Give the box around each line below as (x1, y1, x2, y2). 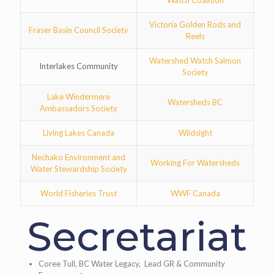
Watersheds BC (168, 97, 223, 107)
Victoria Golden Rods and (149, 20, 241, 29)
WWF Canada (170, 188, 220, 198)
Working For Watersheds (150, 158, 240, 168)
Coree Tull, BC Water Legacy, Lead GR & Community (39, 259, 225, 268)
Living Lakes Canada (43, 128, 114, 138)
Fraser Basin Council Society (29, 25, 128, 35)
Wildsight (178, 128, 212, 138)
